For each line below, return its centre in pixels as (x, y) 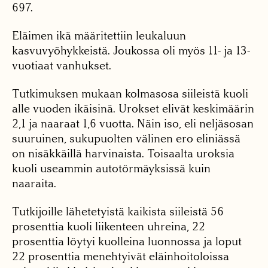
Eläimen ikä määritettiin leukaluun (99, 35)
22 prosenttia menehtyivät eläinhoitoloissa (121, 256)
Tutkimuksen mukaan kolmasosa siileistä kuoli (130, 93)
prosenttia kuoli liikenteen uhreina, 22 (109, 226)
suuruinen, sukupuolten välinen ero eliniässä (126, 138)
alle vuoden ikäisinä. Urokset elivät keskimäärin (133, 108)
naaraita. (34, 183)
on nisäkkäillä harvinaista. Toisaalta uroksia (123, 153)
